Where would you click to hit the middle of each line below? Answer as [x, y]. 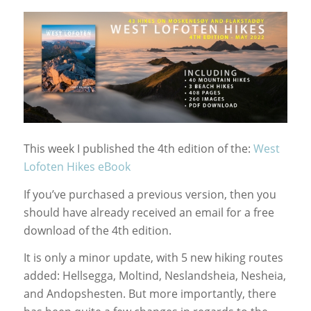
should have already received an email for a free [149, 212]
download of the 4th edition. [97, 230]
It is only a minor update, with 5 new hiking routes [153, 258]
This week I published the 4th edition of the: [138, 148]
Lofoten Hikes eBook [77, 166]
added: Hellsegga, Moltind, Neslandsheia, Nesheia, [154, 276]
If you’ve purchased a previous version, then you [150, 194]
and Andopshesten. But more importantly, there [150, 294]
